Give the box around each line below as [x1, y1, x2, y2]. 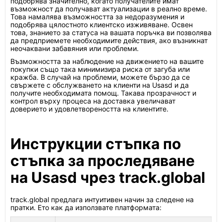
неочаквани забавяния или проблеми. [10, 44, 139, 53]
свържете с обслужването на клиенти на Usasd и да [10, 81, 189, 89]
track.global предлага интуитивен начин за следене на [10, 195, 194, 204]
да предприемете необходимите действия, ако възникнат [10, 36, 208, 45]
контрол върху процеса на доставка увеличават [10, 97, 175, 105]
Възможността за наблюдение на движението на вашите [10, 57, 204, 65]
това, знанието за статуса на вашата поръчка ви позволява [10, 28, 212, 37]
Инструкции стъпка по [10, 135, 181, 153]
